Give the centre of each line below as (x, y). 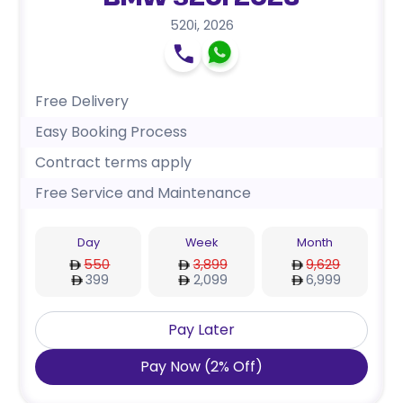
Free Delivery (82, 102)
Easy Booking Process (112, 132)
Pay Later (201, 330)
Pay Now (170, 367)
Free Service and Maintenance (143, 193)
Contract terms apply (114, 163)
